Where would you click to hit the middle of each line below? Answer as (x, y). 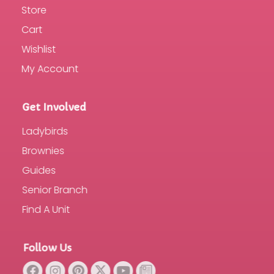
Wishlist (39, 49)
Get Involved (54, 107)
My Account (50, 69)
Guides (38, 170)
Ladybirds (44, 131)
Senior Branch (54, 190)
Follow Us (46, 248)
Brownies (43, 151)
